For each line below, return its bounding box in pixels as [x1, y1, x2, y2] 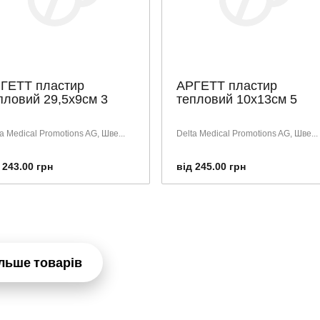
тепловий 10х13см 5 [176, 92, 297, 106]
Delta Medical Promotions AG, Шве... [176, 129, 318, 139]
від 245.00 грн [176, 161, 246, 172]
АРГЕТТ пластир [176, 79, 277, 93]
